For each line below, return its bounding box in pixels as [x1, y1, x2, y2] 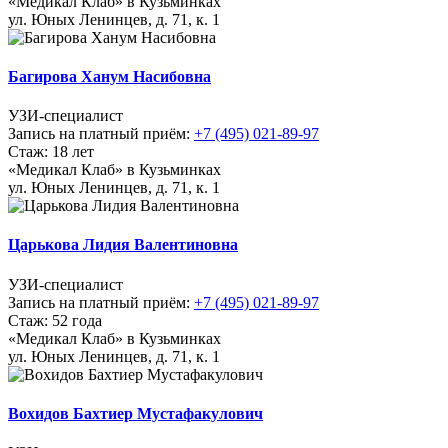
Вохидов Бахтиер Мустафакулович [8, 405, 263, 423]
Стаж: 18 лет [8, 143, 94, 161]
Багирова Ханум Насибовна [8, 67, 211, 85]
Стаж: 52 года [8, 311, 102, 329]
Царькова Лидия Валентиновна [8, 236, 238, 254]
